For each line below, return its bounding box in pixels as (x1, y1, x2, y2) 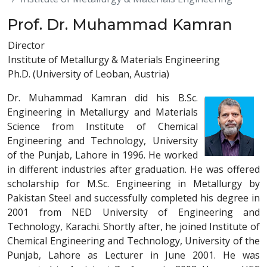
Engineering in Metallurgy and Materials (7, 105, 198, 119)
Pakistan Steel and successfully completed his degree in (7, 191, 260, 204)
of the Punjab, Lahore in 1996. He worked (7, 148, 198, 162)
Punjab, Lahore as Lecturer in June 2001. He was (7, 249, 260, 262)
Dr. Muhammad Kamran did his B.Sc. (7, 91, 198, 104)
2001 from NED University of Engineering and (7, 206, 260, 219)
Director (8, 39, 45, 52)
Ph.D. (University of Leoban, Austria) (8, 67, 169, 80)
